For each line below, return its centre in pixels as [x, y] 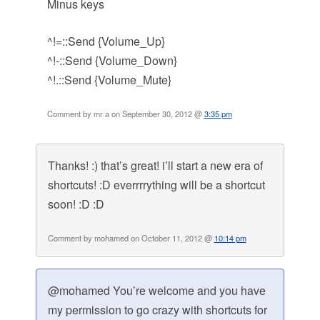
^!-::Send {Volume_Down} [112, 61]
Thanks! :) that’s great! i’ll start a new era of [155, 166]
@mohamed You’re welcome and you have [156, 291]
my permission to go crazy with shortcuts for [157, 310]
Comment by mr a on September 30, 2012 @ [125, 114]
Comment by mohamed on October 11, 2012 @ [131, 238]
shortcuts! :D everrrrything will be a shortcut [156, 185]
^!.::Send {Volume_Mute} [109, 80]
